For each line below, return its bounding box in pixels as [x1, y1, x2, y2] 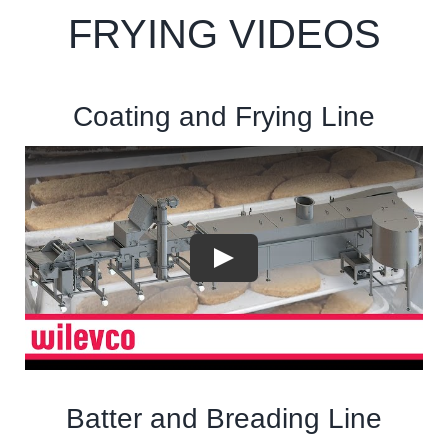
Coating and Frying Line [73, 101, 375, 133]
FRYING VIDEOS [67, 12, 381, 57]
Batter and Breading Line [66, 402, 382, 434]
